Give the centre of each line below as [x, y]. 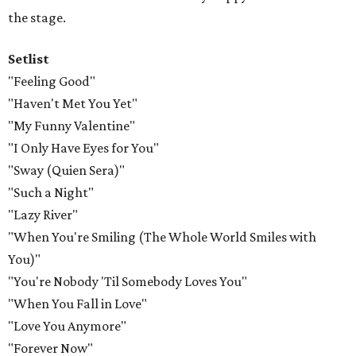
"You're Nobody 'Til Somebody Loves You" [128, 281]
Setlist [29, 59]
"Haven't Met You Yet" [73, 103]
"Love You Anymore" [67, 326]
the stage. [37, 17]
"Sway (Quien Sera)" [66, 170]
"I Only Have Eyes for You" [83, 148]
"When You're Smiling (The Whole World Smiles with [162, 237]
